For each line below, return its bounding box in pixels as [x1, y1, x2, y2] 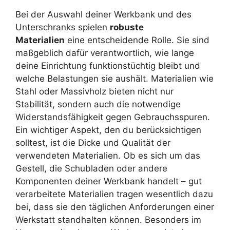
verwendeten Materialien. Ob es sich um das [15, 150, 200, 161]
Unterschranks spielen [15, 22, 110, 33]
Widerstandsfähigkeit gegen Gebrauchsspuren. [15, 112, 210, 123]
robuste [110, 22, 144, 33]
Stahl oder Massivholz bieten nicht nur [15, 86, 174, 97]
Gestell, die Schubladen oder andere [15, 163, 167, 174]
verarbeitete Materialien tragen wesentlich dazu [15, 189, 213, 200]
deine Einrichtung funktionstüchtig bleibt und [15, 61, 200, 71]
